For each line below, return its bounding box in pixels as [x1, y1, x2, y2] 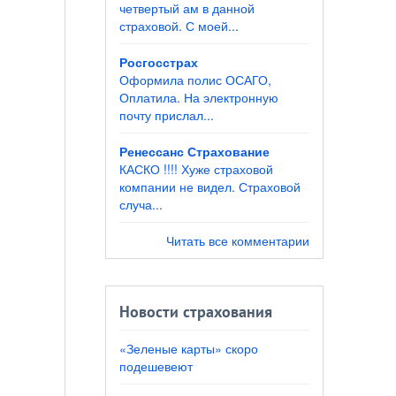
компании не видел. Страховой [118, 178, 301, 196]
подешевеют [118, 357, 193, 376]
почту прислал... [118, 106, 214, 125]
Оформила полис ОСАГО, [118, 71, 271, 89]
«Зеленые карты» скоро [118, 339, 258, 358]
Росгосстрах [118, 53, 198, 72]
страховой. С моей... [118, 17, 239, 35]
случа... [118, 195, 163, 214]
